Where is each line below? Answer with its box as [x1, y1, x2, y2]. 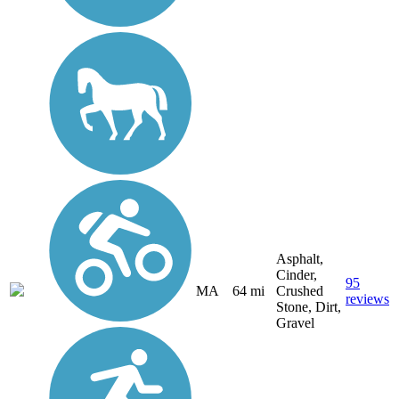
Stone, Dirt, [276, 299, 341, 315]
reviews [346, 291, 389, 307]
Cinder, [276, 267, 317, 283]
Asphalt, [276, 251, 323, 267]
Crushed [276, 283, 323, 299]
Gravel [276, 315, 314, 331]
